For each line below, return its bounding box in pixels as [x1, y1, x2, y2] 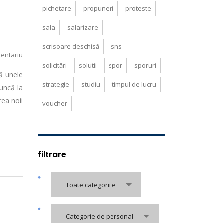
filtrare [38, 149, 66, 160]
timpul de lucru [112, 80, 156, 89]
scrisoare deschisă [42, 42, 99, 51]
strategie [42, 80, 69, 89]
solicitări [42, 61, 67, 70]
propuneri [83, 4, 113, 13]
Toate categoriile [66, 180, 116, 189]
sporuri [134, 61, 156, 70]
